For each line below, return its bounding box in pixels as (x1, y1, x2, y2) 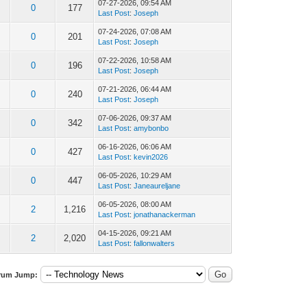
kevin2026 (134, 152, 169, 161)
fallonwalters (134, 238, 175, 247)
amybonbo (134, 123, 169, 132)
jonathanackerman (134, 210, 196, 219)
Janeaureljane (134, 181, 181, 190)
